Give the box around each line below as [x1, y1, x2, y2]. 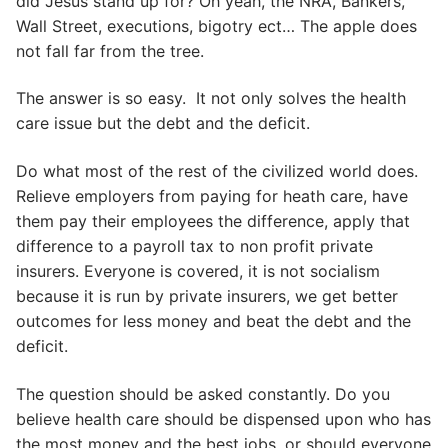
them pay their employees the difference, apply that [16, 211, 410, 232]
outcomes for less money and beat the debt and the [16, 311, 411, 332]
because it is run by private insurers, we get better [16, 286, 398, 307]
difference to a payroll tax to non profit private [16, 236, 373, 257]
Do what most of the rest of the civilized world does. [16, 161, 418, 182]
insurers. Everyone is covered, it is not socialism [16, 261, 380, 282]
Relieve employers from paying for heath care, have [16, 186, 408, 207]
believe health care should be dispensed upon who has [16, 408, 431, 429]
